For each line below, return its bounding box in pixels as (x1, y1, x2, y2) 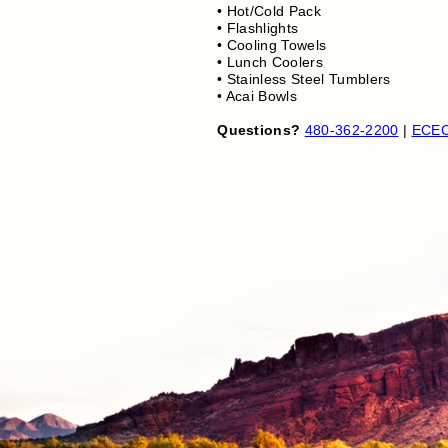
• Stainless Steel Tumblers (217, 71, 391, 88)
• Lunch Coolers (217, 54, 324, 71)
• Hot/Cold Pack (217, 3, 322, 20)
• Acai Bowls (217, 88, 298, 105)
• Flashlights (217, 20, 299, 37)
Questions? (217, 122, 305, 139)
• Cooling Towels (217, 37, 327, 54)
